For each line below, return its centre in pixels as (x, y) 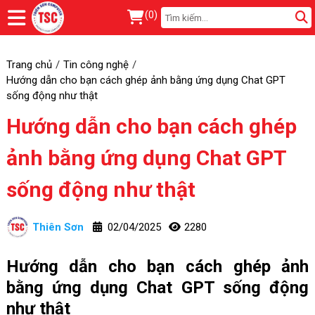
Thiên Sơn (58, 227)
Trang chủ (29, 64)
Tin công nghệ (96, 64)
